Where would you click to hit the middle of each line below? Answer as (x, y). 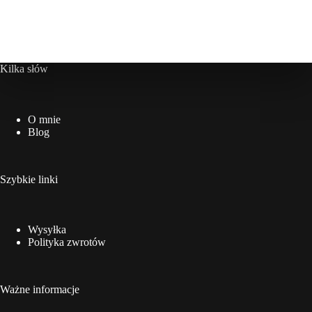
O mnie (44, 119)
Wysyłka (47, 230)
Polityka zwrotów (67, 242)
